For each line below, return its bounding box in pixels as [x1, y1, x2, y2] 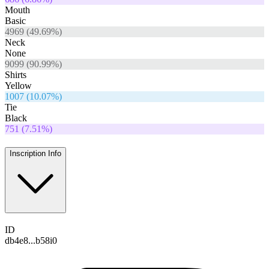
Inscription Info [10, 148, 61, 158]
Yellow [5, 80, 32, 91]
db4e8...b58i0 [5, 235, 57, 246]
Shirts [5, 70, 26, 80]
